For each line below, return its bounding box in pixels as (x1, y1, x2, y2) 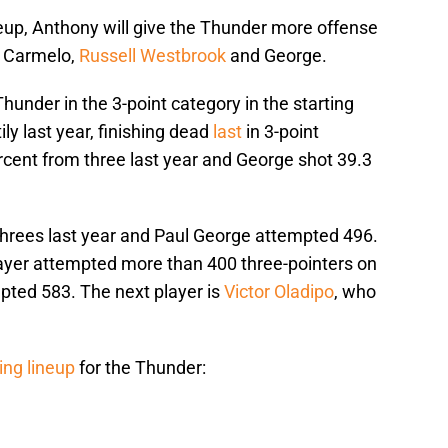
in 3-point (242, 121, 319, 143)
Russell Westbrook (79, 45, 226, 67)
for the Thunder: (75, 357, 206, 379)
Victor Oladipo (224, 281, 334, 303)
